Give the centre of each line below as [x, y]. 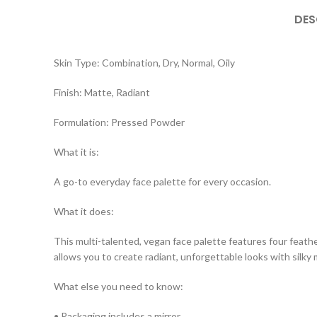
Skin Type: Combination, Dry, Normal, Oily [144, 63]
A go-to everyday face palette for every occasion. [162, 181]
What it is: [76, 152]
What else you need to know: [119, 286]
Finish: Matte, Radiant [102, 92]
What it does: [84, 211]
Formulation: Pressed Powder [119, 122]
